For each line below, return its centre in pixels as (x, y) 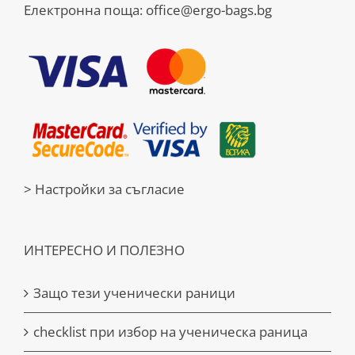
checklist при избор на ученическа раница (170, 332)
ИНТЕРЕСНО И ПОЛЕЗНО (104, 250)
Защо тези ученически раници (134, 293)
